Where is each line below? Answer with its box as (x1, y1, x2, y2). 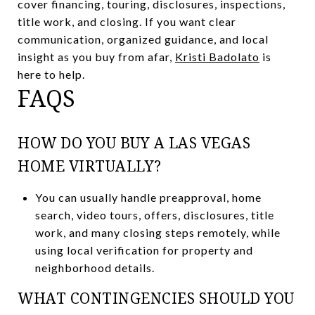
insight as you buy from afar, (18, 49, 175, 63)
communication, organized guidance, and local (18, 32, 269, 46)
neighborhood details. (34, 260, 155, 274)
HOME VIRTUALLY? (18, 155, 162, 176)
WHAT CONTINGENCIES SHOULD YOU (18, 288, 295, 308)
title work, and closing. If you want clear (18, 14, 236, 28)
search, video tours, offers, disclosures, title (34, 207, 274, 221)
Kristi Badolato (175, 49, 259, 63)
